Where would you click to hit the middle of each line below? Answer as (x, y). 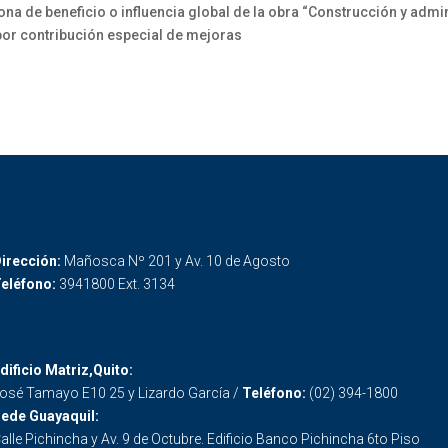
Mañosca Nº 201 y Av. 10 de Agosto (176, 260)
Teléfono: (275, 393)
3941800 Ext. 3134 (116, 283)
